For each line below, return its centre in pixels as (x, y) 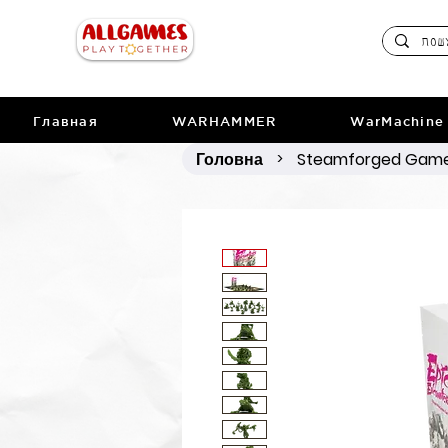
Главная (65, 121)
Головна (229, 159)
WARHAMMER (224, 121)
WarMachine (397, 121)
